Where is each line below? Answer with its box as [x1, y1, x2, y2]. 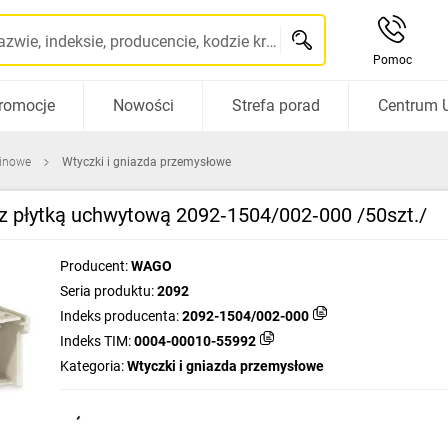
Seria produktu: [60, 283, 154, 299]
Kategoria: [60, 358, 124, 374]
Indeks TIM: [60, 333, 131, 349]
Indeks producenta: [60, 308, 179, 324]
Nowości [112, 96, 174, 115]
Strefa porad [231, 96, 320, 115]
